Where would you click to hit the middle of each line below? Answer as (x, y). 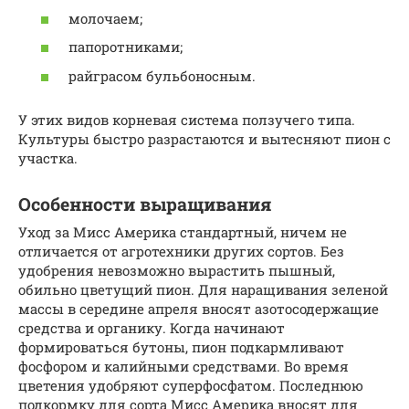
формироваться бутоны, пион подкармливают (181, 346)
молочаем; (105, 18)
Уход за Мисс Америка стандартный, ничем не (183, 231)
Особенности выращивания (145, 204)
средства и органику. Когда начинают (152, 327)
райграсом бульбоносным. (162, 75)
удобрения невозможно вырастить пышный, (177, 270)
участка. (48, 157)
